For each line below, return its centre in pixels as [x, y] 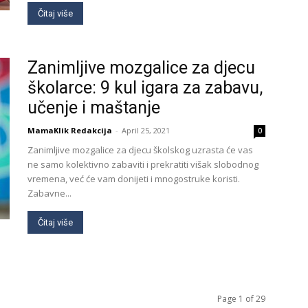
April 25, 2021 [146, 130]
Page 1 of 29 [241, 299]
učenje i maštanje [94, 108]
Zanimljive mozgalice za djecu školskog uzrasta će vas [140, 150]
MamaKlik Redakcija [70, 130]
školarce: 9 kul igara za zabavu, [145, 88]
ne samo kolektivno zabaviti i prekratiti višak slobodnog [143, 164]
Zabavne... [49, 193]
